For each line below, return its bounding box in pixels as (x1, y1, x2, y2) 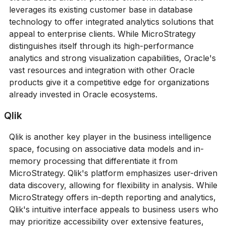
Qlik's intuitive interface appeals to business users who (9, 204, 218, 215)
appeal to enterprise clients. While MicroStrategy (9, 29, 196, 39)
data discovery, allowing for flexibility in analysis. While (9, 180, 217, 191)
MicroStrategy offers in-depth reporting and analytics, (9, 192, 216, 203)
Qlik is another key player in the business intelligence (9, 132, 211, 142)
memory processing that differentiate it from (9, 156, 178, 166)
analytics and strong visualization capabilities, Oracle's (9, 53, 216, 64)
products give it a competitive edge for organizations (9, 77, 209, 88)
